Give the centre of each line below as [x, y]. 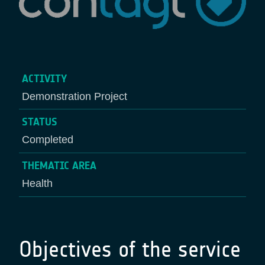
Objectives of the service [130, 249]
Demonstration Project [74, 96]
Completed [47, 140]
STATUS [39, 122]
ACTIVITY [44, 78]
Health [37, 184]
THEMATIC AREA [59, 166]
